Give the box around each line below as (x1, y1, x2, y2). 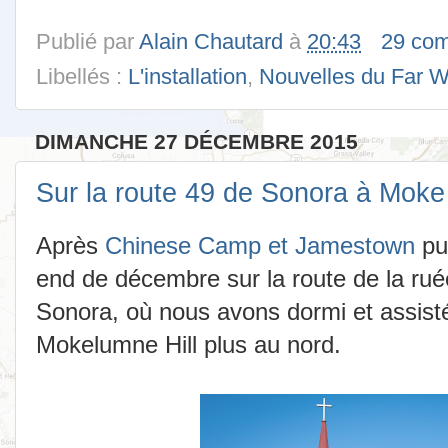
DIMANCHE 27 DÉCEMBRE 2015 (35, 130, 358, 154)
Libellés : (36, 64, 128, 90)
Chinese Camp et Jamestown (105, 232, 415, 260)
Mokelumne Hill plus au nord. (36, 331, 341, 359)
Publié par (36, 28, 139, 54)
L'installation (128, 64, 247, 90)
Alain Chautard (139, 28, 283, 54)
